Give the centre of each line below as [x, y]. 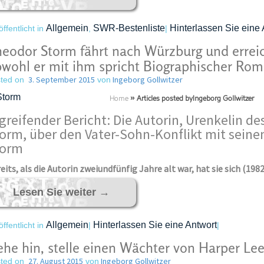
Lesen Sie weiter [56, 192]
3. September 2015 [61, 80]
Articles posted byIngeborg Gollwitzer [195, 99]
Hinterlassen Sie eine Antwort [155, 225]
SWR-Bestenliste [129, 28]
